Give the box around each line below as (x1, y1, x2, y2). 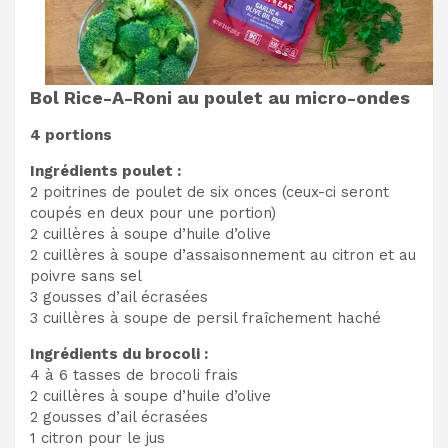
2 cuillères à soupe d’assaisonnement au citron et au (30, 245, 416, 264)
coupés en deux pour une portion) (30, 203, 276, 222)
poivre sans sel (30, 266, 142, 285)
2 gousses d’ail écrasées (30, 407, 208, 426)
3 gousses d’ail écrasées (30, 287, 208, 306)
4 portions (30, 125, 112, 144)
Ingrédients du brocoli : (30, 344, 208, 363)
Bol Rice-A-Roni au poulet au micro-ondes (30, 86, 410, 108)
